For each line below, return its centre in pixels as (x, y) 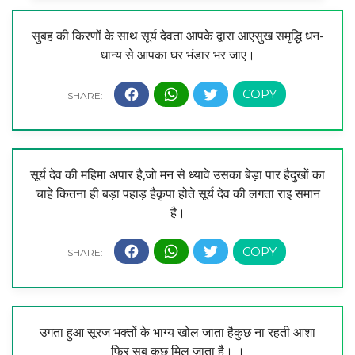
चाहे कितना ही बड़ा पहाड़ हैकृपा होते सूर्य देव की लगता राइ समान (177, 193)
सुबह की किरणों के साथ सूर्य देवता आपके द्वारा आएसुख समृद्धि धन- (177, 36)
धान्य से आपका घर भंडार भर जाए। (177, 55)
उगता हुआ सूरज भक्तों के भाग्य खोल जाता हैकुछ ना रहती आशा (177, 332)
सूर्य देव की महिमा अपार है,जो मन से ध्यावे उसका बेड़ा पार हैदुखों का (177, 174)
